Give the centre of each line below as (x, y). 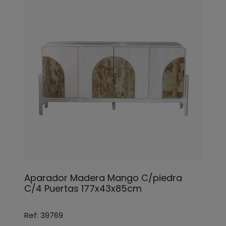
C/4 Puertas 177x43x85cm (83, 188)
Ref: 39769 (44, 215)
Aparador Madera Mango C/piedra (103, 178)
